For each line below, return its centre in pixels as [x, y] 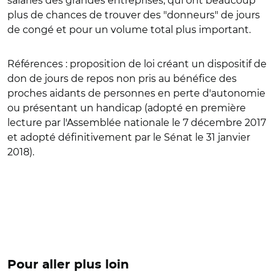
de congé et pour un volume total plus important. [129, 30]
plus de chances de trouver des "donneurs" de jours [134, 15]
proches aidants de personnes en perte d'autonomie [136, 93]
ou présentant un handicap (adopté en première [127, 108]
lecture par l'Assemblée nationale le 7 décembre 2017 [137, 123]
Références [35, 64]
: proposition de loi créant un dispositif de [165, 64]
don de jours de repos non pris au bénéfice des [122, 79]
